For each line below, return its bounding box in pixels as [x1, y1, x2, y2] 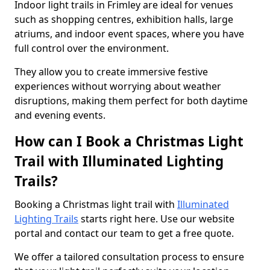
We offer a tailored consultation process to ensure [14, 250, 244, 263]
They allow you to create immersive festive [14, 65, 208, 78]
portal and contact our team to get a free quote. [14, 227, 234, 240]
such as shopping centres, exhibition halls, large [14, 13, 233, 26]
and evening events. [14, 108, 105, 122]
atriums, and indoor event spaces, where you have [14, 27, 244, 40]
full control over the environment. [14, 42, 171, 55]
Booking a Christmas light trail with [14, 198, 177, 211]
